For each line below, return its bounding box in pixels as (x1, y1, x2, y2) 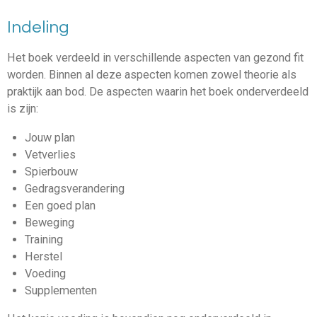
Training (24, 232, 63, 246)
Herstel (24, 249, 62, 263)
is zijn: (7, 102, 38, 116)
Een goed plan (24, 198, 96, 212)
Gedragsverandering (24, 181, 125, 195)
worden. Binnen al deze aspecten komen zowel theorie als (7, 68, 296, 82)
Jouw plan (24, 130, 75, 144)
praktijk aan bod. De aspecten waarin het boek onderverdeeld (7, 85, 309, 99)
